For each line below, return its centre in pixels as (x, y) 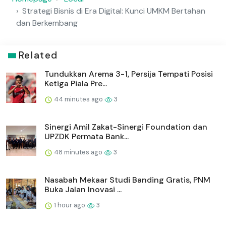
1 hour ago (70, 205)
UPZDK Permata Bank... (87, 137)
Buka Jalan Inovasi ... (83, 190)
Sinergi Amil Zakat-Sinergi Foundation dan (126, 127)
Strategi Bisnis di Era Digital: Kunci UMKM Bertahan (114, 11)
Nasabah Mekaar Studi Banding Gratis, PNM (127, 180)
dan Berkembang (47, 23)
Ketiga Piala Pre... (76, 84)
